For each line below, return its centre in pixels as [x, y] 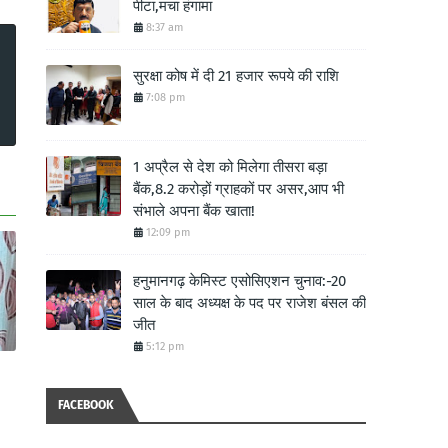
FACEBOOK [86, 405]
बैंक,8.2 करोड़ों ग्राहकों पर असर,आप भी [238, 189]
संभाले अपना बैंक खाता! [194, 211]
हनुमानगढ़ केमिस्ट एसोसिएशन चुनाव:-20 [239, 281]
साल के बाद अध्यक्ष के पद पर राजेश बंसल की [249, 303]
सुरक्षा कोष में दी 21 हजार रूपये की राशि [236, 76]
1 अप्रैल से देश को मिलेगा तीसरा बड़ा [230, 167]
